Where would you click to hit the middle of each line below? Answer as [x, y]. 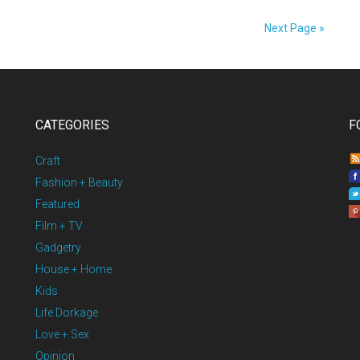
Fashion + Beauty [79, 182]
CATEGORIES [72, 125]
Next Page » [295, 28]
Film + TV [59, 226]
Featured [57, 204]
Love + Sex [62, 334]
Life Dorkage [67, 313]
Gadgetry [58, 247]
